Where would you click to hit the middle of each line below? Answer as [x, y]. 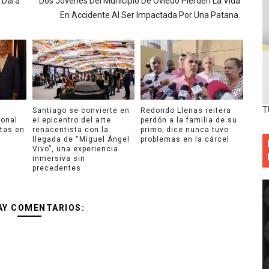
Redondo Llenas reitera [186, 110]
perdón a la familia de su [189, 120]
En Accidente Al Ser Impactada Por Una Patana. [150, 15]
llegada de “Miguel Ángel [81, 139]
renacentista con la [70, 129]
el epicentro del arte [71, 120]
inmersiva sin [59, 158]
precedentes [56, 168]
